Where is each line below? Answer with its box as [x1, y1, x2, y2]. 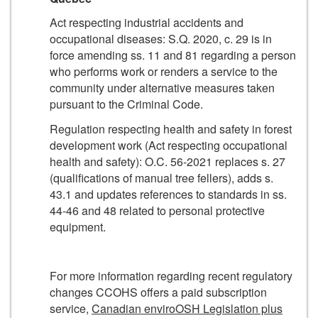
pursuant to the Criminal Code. [50, 96, 203, 113]
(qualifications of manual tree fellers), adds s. [50, 169, 273, 186]
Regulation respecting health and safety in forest [50, 120, 292, 137]
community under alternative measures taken [50, 79, 275, 97]
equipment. [50, 218, 106, 235]
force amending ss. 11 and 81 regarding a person [50, 47, 296, 64]
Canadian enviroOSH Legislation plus [92, 300, 283, 317]
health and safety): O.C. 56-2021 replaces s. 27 [50, 153, 285, 170]
